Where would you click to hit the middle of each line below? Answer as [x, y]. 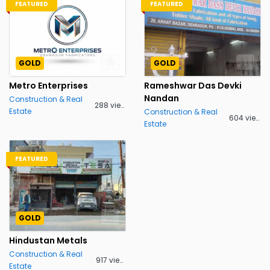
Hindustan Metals [48, 240]
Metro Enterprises [49, 85]
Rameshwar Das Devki [193, 85]
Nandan [162, 98]
